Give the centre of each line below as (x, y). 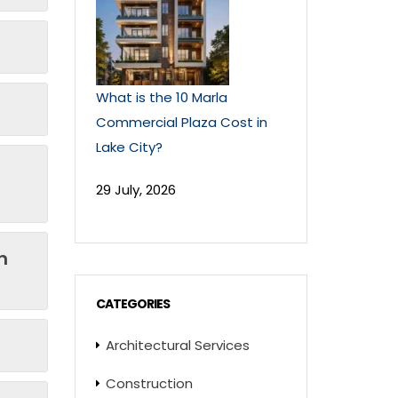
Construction (149, 383)
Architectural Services (177, 345)
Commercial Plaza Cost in (181, 122)
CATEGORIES (132, 304)
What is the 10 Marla (161, 97)
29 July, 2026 (135, 190)
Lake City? (129, 147)
